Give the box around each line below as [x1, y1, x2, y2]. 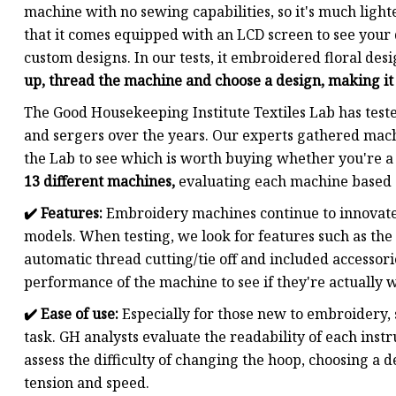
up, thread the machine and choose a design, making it [24, 71, 393, 91]
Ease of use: [41, 304, 118, 324]
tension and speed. [24, 373, 149, 393]
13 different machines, [24, 171, 175, 192]
